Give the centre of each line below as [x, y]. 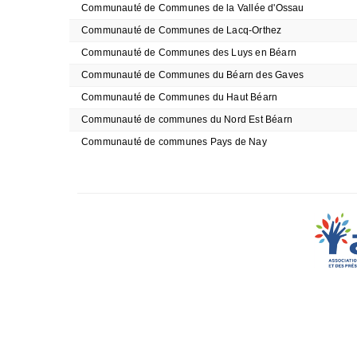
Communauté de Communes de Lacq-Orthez [182, 30]
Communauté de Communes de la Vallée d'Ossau [193, 8]
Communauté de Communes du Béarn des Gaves [193, 75]
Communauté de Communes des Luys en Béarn [189, 53]
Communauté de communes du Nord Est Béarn [187, 120]
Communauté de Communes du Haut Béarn [180, 97]
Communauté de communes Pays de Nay [174, 142]
